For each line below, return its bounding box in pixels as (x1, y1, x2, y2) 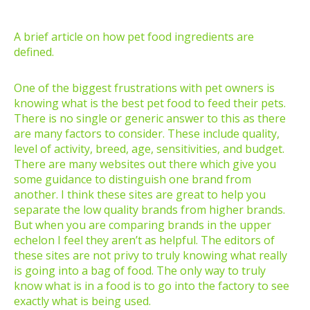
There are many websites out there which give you (14, 156, 276, 172)
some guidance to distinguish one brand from (14, 172, 251, 188)
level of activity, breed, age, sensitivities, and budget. (14, 141, 284, 157)
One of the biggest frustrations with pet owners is (14, 80, 275, 96)
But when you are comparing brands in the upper (14, 217, 271, 233)
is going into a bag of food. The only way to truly (14, 263, 266, 279)
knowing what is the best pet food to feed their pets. (14, 95, 286, 111)
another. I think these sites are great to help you (14, 187, 266, 203)
